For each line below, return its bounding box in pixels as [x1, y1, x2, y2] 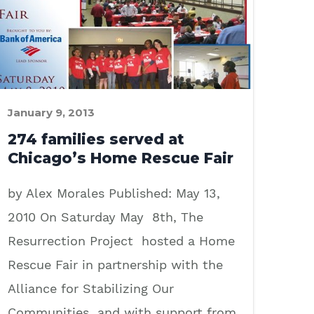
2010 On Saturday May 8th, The [8, 209, 203, 224]
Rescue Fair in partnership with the [8, 257, 223, 272]
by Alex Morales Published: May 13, [8, 185, 220, 200]
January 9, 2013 [8, 105, 95, 119]
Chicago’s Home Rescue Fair [8, 149, 233, 167]
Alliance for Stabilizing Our [8, 280, 174, 296]
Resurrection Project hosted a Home [8, 233, 235, 248]
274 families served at [8, 130, 184, 148]
